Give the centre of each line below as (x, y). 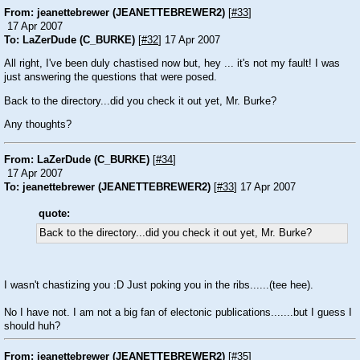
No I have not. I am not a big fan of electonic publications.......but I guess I (178, 312)
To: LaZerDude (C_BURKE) (70, 40)
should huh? (32, 326)
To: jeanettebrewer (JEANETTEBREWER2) (107, 188)
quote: (54, 213)
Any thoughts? (38, 125)
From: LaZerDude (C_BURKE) (77, 160)
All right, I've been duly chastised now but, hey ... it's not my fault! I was (172, 64)
